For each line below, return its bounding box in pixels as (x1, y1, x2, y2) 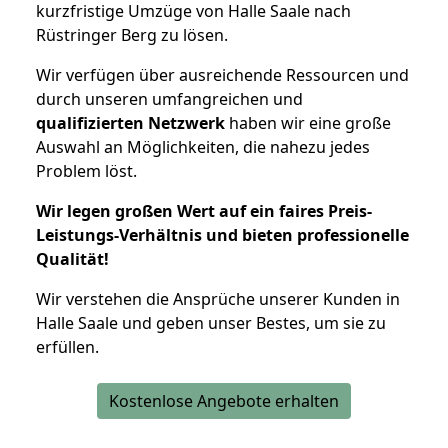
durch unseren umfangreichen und (36, 87, 303, 110)
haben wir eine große (225, 111, 391, 134)
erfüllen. (36, 335, 99, 358)
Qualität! (36, 247, 109, 270)
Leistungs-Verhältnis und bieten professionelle (36, 223, 409, 246)
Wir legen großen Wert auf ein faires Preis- (36, 199, 372, 222)
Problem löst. (36, 159, 137, 182)
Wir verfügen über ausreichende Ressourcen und (36, 63, 409, 86)
